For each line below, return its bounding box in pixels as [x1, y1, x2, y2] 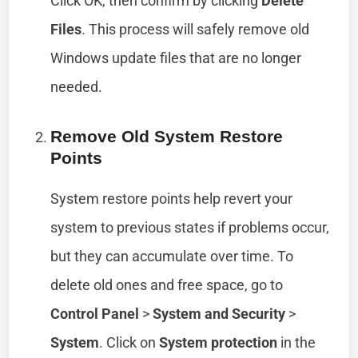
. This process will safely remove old [82, 20, 310, 38]
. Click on [99, 333, 160, 351]
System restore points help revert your [50, 189, 293, 207]
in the [277, 333, 316, 351]
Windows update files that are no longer [50, 49, 302, 66]
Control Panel [50, 304, 140, 322]
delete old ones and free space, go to [50, 276, 284, 293]
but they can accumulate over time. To [50, 247, 294, 265]
